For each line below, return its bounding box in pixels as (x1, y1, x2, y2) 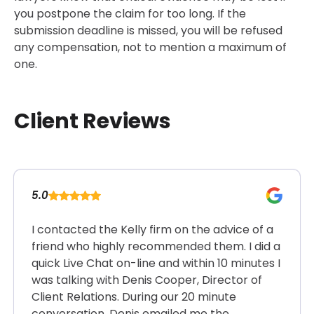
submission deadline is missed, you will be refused (14, 22, 282, 39)
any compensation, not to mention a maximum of (14, 39, 287, 56)
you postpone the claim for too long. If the (14, 6, 246, 22)
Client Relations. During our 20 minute (32, 289, 236, 306)
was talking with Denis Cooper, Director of (32, 272, 262, 289)
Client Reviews (14, 107, 171, 137)
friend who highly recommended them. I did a (32, 238, 280, 255)
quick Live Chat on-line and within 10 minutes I (32, 255, 280, 272)
